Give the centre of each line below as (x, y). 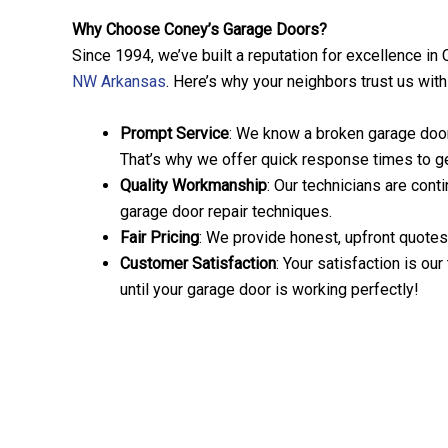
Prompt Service (174, 133)
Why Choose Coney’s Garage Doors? (199, 30)
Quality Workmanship (193, 185)
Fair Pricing (159, 237)
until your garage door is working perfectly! (269, 289)
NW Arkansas (119, 82)
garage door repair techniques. (226, 211)
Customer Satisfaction (198, 263)
